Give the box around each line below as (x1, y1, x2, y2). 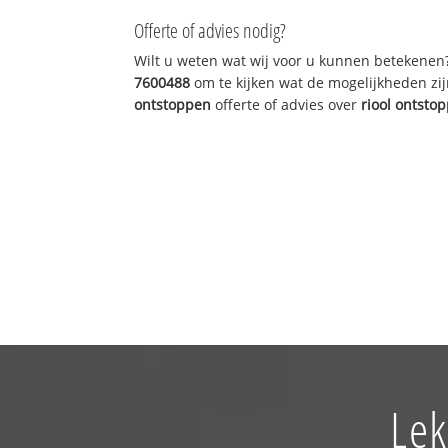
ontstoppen (134, 94, 212, 114)
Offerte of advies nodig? (134, 16, 287, 44)
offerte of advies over (211, 94, 362, 114)
